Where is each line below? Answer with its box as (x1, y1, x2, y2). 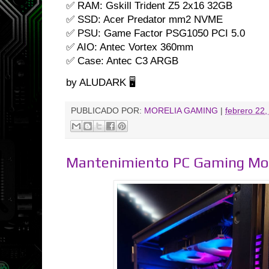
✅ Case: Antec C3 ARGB (66, 55, 178, 67)
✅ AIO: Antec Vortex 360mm (66, 41, 193, 53)
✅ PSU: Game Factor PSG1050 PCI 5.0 (66, 27, 245, 39)
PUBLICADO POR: (71, 106, 144, 115)
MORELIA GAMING (144, 106, 218, 115)
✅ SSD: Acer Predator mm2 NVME (66, 13, 223, 25)
